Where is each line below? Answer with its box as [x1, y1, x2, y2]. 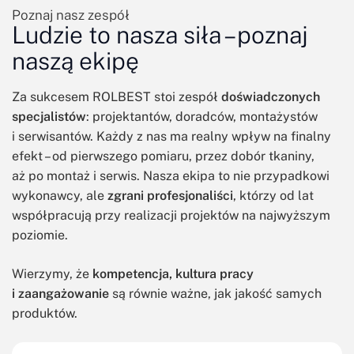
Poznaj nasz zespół [12, 6, 130, 23]
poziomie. [12, 227, 68, 243]
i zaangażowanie [12, 285, 109, 301]
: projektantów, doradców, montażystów [86, 108, 318, 124]
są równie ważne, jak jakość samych [109, 285, 322, 301]
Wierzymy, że [12, 265, 92, 281]
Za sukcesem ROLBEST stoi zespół [12, 88, 221, 104]
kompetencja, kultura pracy [92, 265, 254, 281]
